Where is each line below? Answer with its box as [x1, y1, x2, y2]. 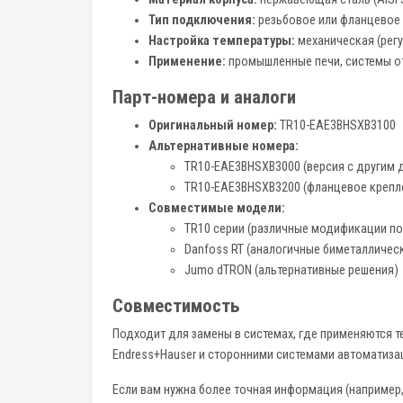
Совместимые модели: [148, 201, 285, 216]
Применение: [148, 54, 226, 69]
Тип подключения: [148, 13, 255, 28]
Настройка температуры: [148, 33, 295, 49]
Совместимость [112, 295, 239, 317]
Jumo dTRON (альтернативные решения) [184, 263, 399, 278]
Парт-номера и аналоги [112, 86, 296, 108]
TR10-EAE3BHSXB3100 [277, 118, 396, 133]
